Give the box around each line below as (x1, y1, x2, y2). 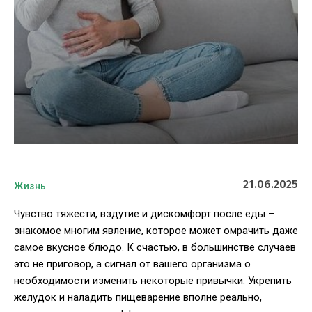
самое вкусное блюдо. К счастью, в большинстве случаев (14, 241, 296, 254)
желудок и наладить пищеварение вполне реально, (14, 291, 262, 304)
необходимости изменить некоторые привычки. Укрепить (14, 274, 292, 288)
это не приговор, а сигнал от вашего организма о (14, 258, 251, 271)
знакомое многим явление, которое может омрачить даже (14, 224, 298, 237)
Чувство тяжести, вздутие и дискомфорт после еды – (14, 208, 274, 221)
